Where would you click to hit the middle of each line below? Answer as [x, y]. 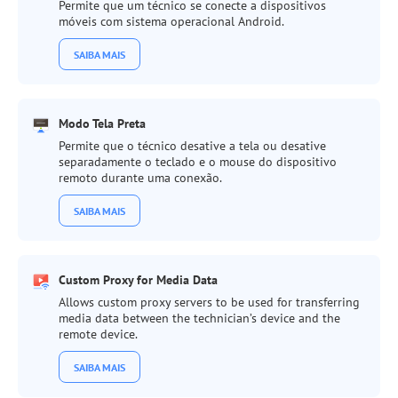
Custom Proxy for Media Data [138, 280]
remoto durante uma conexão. [140, 178]
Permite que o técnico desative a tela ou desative [192, 146]
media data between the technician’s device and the [199, 318]
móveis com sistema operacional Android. [171, 21]
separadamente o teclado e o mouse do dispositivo [198, 162]
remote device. [98, 334]
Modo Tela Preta [102, 123]
